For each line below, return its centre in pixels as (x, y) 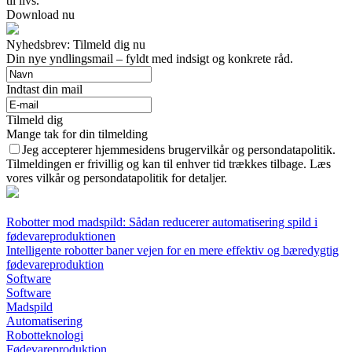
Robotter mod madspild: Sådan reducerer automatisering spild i (162, 222)
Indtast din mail (44, 90)
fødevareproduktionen (61, 236)
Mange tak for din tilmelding (77, 134)
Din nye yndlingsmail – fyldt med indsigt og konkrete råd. (150, 59)
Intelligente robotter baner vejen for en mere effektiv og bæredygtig (172, 251)
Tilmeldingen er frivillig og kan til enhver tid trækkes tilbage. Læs (169, 164)
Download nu (40, 15)
